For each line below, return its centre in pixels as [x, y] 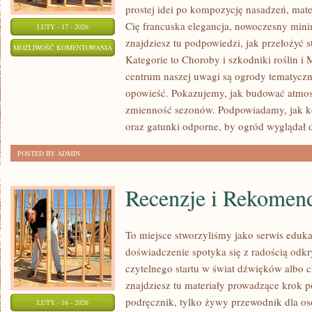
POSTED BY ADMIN [49, 153]
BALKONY [128, 99]
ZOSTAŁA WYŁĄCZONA [63, 65]
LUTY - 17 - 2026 [63, 26]
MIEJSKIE [127, 64]
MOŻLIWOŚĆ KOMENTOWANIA [63, 47]
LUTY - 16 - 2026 [63, 302]
